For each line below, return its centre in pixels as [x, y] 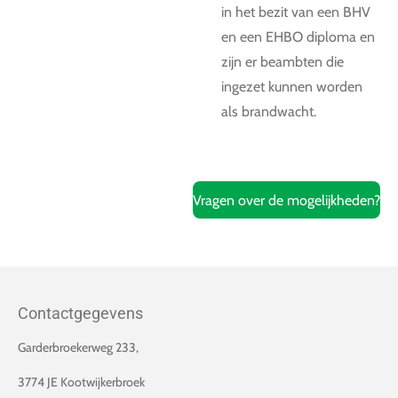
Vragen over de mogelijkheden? [287, 200]
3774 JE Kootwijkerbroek [81, 382]
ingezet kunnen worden [292, 87]
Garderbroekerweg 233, [78, 348]
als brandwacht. [269, 111]
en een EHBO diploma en [298, 37]
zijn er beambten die [283, 62]
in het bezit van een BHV [296, 12]
